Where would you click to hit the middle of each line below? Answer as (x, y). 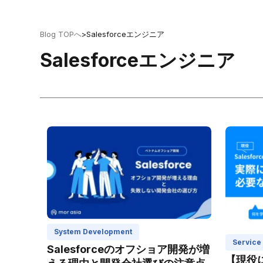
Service (247, 242)
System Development (93, 231)
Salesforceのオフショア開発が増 (128, 249)
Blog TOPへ (61, 35)
